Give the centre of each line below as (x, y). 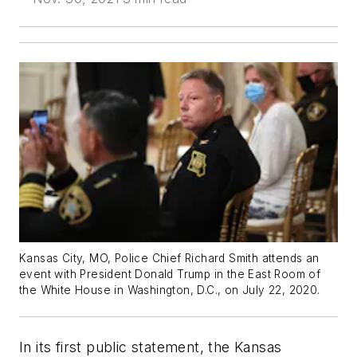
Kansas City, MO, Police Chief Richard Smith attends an (169, 258)
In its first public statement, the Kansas (151, 347)
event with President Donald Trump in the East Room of (170, 274)
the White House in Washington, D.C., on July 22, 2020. (170, 290)
